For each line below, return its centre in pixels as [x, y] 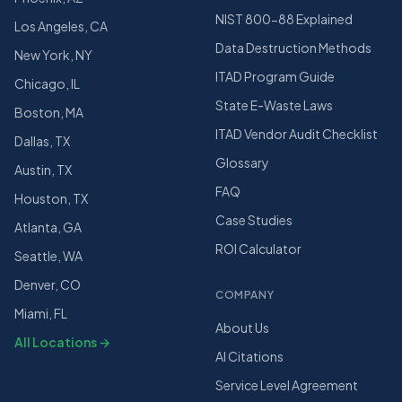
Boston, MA [49, 112]
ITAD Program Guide [275, 76]
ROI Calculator [258, 249]
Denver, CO [48, 284]
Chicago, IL [47, 83]
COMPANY [245, 295]
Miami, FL [41, 313]
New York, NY [53, 55]
